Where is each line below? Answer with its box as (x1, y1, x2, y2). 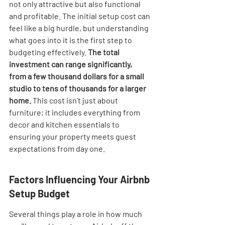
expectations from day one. (9, 144, 105, 153)
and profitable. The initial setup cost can (9, 11, 152, 21)
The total (88, 47, 121, 57)
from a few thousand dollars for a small (9, 71, 146, 81)
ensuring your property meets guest (9, 132, 138, 141)
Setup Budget (9, 187, 70, 199)
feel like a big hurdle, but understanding (9, 23, 150, 33)
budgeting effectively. (9, 47, 88, 57)
